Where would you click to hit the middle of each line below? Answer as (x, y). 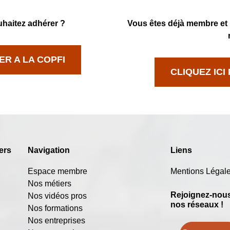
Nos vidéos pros (57, 196)
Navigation (49, 150)
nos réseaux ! (197, 205)
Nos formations (55, 208)
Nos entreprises (56, 221)
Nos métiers (50, 184)
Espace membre (57, 171)
